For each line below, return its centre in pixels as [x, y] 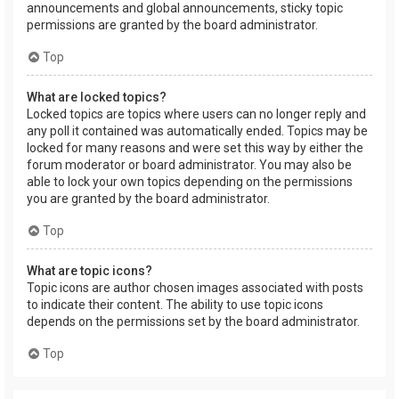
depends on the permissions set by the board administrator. [193, 322]
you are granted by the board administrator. [148, 199]
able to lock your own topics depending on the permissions [190, 182]
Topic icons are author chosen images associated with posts [195, 288]
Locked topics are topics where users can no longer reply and [196, 114]
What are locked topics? [97, 98]
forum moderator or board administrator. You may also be [189, 165]
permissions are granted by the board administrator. [172, 25]
